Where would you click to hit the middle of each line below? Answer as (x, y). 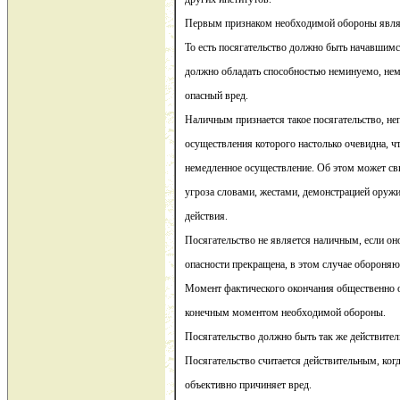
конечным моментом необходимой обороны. (285, 313)
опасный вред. (217, 96)
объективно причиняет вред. (248, 385)
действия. (206, 217)
